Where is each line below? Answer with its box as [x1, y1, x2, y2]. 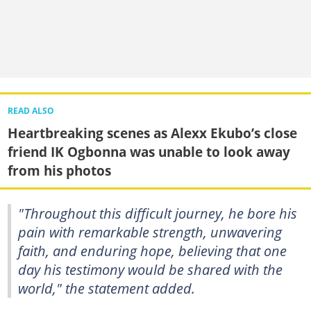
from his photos [7, 161, 111, 180]
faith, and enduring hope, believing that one [18, 240, 287, 260]
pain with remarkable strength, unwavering [18, 221, 282, 242]
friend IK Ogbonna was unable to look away [7, 142, 290, 162]
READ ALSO [7, 106, 54, 117]
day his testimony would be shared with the [18, 259, 283, 279]
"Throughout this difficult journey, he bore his [18, 203, 297, 223]
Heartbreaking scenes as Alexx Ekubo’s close [7, 124, 297, 143]
